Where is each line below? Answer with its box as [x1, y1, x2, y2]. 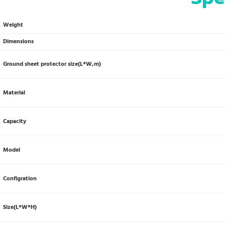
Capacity [3, 117, 26, 126]
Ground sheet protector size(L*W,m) [3, 59, 101, 68]
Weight [3, 20, 23, 29]
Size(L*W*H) [3, 202, 37, 211]
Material [3, 88, 25, 97]
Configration [3, 174, 37, 183]
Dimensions [3, 37, 34, 46]
